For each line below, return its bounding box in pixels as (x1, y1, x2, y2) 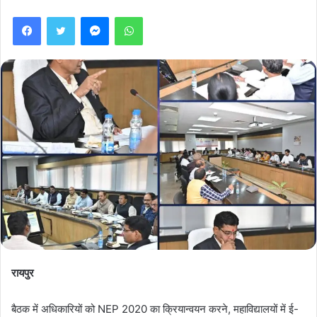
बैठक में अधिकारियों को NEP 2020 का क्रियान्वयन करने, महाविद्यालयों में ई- (11, 301, 299, 316)
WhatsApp (142, 11, 188, 23)
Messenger (108, 11, 158, 23)
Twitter (74, 11, 105, 23)
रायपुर (11, 265, 34, 279)
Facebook (40, 11, 83, 23)
